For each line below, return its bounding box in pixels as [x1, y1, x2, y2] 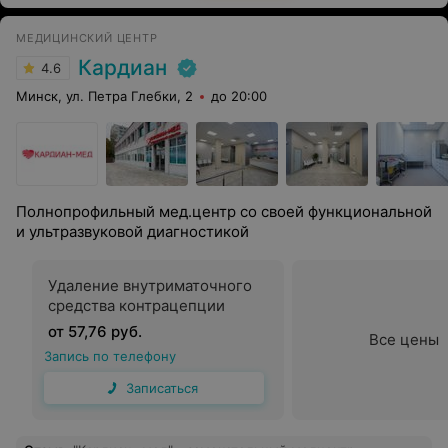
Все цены [369, 330, 439, 349]
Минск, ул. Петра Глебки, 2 [16, 88, 193, 104]
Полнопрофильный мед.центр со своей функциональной [16, 202, 432, 221]
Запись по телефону [44, 348, 176, 364]
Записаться [126, 380, 198, 396]
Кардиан [78, 55, 167, 80]
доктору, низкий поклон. [24, 2, 185, 18]
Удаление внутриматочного [48, 276, 252, 295]
